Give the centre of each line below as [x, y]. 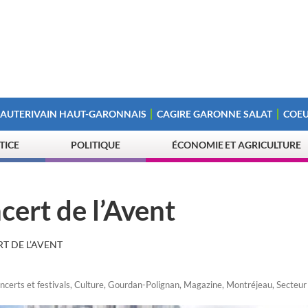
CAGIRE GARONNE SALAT [215, 114]
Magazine [203, 285]
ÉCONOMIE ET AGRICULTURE [237, 145]
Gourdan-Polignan [144, 285]
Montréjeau [249, 285]
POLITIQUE [96, 145]
